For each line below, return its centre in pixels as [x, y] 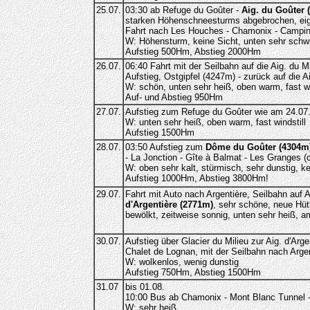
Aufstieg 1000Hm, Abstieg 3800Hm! [197, 178]
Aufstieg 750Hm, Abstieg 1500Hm [193, 272]
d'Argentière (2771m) [169, 204]
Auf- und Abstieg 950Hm [174, 97]
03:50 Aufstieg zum [165, 147]
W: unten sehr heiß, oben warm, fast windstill [215, 122]
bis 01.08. [145, 287]
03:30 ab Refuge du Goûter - [183, 10]
